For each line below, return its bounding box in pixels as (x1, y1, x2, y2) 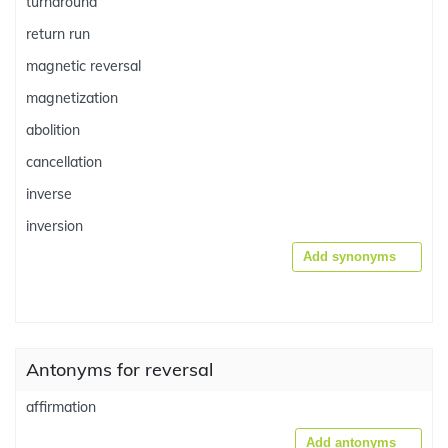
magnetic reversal (26, 57, 141, 75)
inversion (26, 217, 83, 235)
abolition (26, 121, 80, 139)
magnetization (26, 89, 118, 107)
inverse (26, 185, 72, 203)
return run (26, 25, 90, 43)
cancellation (26, 153, 102, 171)
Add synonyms (303, 249, 396, 264)
